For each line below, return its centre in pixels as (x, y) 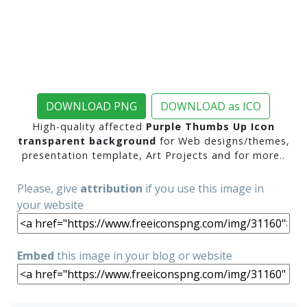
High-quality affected (89, 126)
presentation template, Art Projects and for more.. (153, 155)
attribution (111, 188)
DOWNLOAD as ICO (211, 106)
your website (50, 205)
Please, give (49, 188)
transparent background (87, 141)
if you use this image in (203, 188)
